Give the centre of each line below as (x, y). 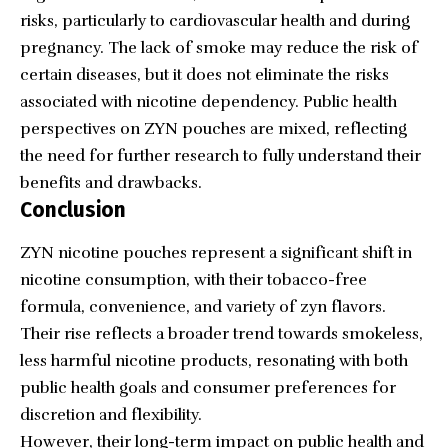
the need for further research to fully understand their (220, 155)
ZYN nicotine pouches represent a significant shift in (216, 252)
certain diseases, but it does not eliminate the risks (204, 74)
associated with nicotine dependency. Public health (208, 101)
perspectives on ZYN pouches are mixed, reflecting (213, 128)
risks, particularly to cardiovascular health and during (215, 20)
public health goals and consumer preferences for (208, 387)
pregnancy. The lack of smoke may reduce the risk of (219, 47)
